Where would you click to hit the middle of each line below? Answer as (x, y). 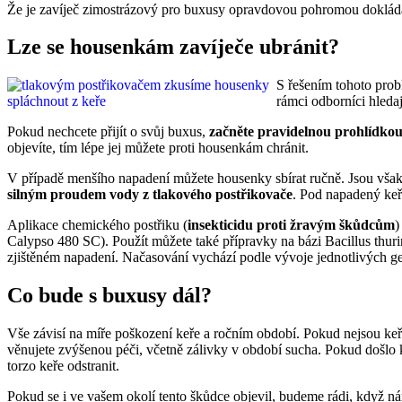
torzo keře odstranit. (63, 366)
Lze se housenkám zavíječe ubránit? (173, 47)
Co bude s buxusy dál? (109, 296)
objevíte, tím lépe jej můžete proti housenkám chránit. (158, 148)
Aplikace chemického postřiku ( (97, 225)
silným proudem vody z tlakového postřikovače (150, 195)
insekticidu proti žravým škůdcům (291, 225)
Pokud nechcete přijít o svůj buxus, (108, 132)
